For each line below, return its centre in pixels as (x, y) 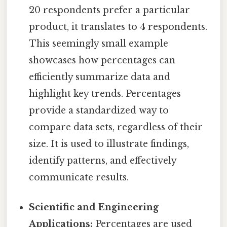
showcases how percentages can (102, 60)
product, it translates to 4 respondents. (118, 27)
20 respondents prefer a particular (110, 10)
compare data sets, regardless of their (116, 127)
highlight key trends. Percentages (105, 93)
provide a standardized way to (99, 110)
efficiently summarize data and (100, 77)
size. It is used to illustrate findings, (109, 144)
